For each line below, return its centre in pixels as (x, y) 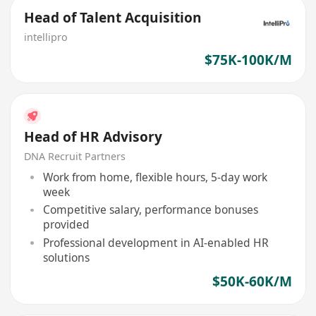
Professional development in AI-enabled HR (156, 243)
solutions (66, 258)
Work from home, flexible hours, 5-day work (155, 177)
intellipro (46, 37)
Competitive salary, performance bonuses (150, 210)
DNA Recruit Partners (75, 156)
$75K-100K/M (248, 60)
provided (66, 225)
